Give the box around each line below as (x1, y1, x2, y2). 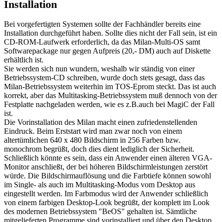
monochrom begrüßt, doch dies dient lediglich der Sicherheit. (4, 145, 194, 154)
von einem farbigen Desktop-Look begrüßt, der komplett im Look (4, 198, 210, 207)
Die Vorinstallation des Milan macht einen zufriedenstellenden (4, 118, 197, 127)
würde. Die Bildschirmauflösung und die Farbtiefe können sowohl (4, 171, 211, 180)
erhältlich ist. (4, 55, 44, 64)
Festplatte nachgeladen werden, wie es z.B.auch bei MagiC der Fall (4, 100, 215, 109)
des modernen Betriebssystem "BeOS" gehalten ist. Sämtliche (4, 207, 197, 216)
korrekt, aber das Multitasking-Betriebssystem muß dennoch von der (4, 91, 217, 100)
